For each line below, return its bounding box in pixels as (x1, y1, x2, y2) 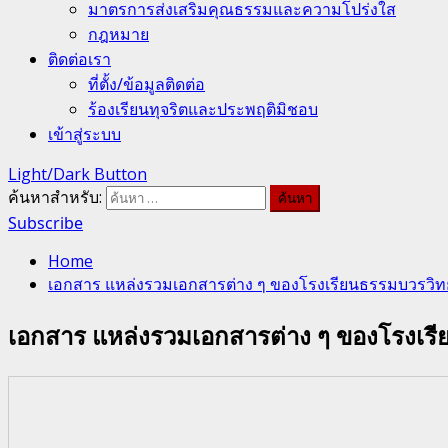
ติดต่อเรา (48, 48, 111, 70)
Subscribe (8, 212, 83, 234)
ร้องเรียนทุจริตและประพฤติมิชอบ (88, 98, 318, 120)
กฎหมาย (88, 23, 149, 45)
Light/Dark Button (8, 163, 147, 185)
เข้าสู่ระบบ (48, 123, 121, 145)
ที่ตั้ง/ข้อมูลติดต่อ (88, 73, 205, 95)
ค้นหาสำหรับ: (8, 186, 102, 208)
